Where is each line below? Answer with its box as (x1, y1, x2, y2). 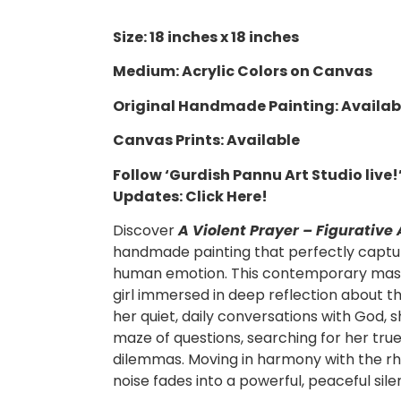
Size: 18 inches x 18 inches (113, 27, 299, 47)
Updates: (113, 185, 185, 207)
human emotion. (113, 262, 227, 284)
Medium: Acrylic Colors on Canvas (113, 61, 372, 82)
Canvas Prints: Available (113, 130, 300, 151)
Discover (113, 219, 178, 241)
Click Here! (185, 185, 268, 207)
